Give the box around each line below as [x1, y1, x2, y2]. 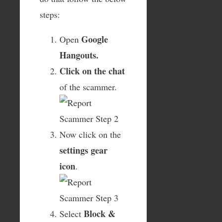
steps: [40, 8, 60, 20]
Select [59, 207, 84, 220]
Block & [84, 207, 115, 220]
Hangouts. [59, 48, 99, 61]
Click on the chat [59, 64, 125, 77]
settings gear [59, 143, 108, 157]
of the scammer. [59, 80, 117, 93]
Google [81, 32, 108, 46]
